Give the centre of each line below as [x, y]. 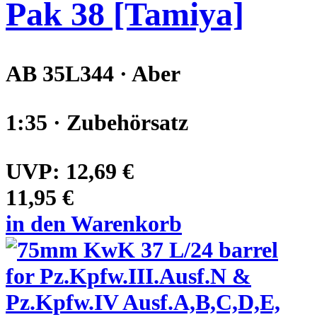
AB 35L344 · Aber [93, 74]
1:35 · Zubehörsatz [97, 123]
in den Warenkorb [94, 224]
